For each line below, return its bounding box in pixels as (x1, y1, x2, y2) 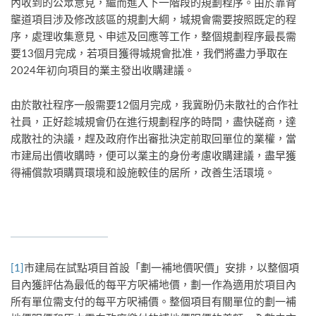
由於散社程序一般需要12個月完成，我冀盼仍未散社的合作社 (11, 97, 298, 111)
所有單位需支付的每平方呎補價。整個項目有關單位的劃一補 (11, 293, 296, 308)
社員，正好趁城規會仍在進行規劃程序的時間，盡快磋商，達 (11, 114, 296, 128)
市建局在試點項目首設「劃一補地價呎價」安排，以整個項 (24, 260, 299, 274)
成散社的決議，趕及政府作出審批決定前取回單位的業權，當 (11, 130, 296, 145)
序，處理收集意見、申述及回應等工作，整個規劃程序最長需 (11, 28, 296, 43)
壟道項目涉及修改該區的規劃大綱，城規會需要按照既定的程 (11, 11, 296, 26)
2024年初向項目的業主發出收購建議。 (11, 62, 195, 77)
